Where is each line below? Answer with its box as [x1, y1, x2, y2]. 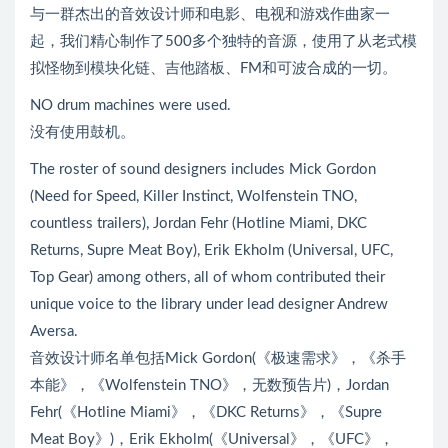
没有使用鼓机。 [30, 124, 135, 140]
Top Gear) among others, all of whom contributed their [30, 269, 385, 285]
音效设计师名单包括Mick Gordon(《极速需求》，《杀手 [30, 350, 406, 366]
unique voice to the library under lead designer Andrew [30, 296, 388, 312]
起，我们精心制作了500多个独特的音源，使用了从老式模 [30, 33, 417, 49]
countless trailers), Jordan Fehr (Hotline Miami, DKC [30, 215, 367, 231]
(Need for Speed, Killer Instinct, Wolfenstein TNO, [30, 188, 357, 204]
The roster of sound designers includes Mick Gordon [30, 161, 376, 177]
